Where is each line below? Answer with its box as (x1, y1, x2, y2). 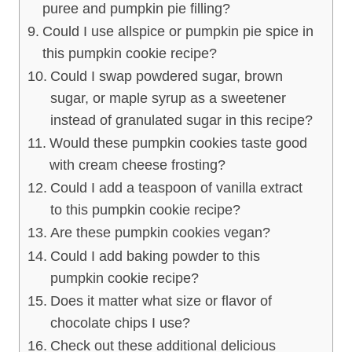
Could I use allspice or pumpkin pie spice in (42, 23, 313, 39)
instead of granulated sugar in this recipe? (49, 112, 313, 128)
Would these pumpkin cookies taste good (49, 134, 307, 151)
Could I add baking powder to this (49, 247, 260, 264)
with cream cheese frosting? (49, 156, 225, 173)
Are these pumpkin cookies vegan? (49, 224, 270, 240)
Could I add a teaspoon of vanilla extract (49, 179, 302, 196)
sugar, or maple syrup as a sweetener (49, 90, 286, 106)
